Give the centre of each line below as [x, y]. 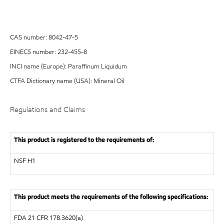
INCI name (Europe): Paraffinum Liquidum [68, 66]
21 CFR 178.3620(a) [55, 218]
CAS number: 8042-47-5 [44, 37]
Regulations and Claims [47, 109]
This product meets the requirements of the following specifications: [111, 197]
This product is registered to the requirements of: [84, 140]
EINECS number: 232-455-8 [48, 52]
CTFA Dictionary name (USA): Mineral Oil [67, 81]
